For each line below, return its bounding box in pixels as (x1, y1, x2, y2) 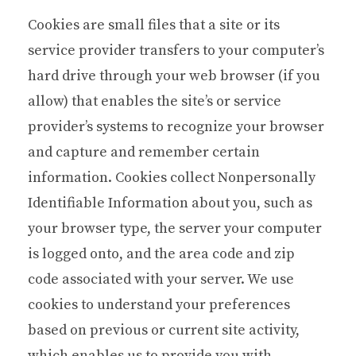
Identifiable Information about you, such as (28, 193, 312, 212)
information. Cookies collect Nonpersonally (28, 168, 315, 187)
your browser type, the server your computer (28, 219, 322, 238)
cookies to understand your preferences (28, 295, 290, 314)
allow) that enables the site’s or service (28, 91, 281, 110)
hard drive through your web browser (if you (28, 66, 320, 85)
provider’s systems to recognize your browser (28, 117, 324, 136)
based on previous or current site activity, (28, 320, 300, 339)
